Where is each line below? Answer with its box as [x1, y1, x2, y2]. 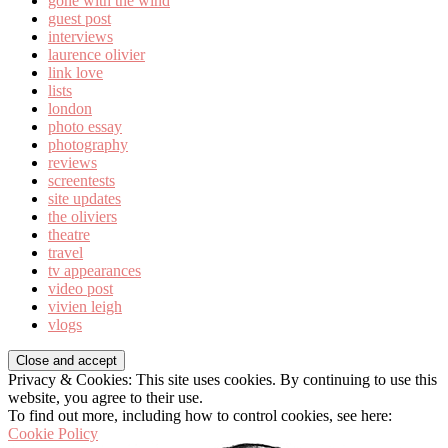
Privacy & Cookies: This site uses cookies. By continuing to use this [8, 371, 437, 389]
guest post [48, 10, 111, 28]
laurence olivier [48, 46, 145, 64]
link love [48, 64, 103, 82]
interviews [48, 28, 113, 46]
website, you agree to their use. [8, 389, 203, 407]
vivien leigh [48, 298, 122, 316]
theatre [48, 226, 90, 244]
